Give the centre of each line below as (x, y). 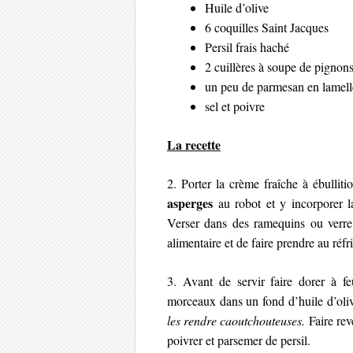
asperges (190, 203)
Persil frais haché (247, 47)
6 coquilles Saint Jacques (267, 28)
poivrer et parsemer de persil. (239, 340)
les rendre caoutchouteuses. (236, 321)
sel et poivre (235, 106)
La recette (194, 145)
